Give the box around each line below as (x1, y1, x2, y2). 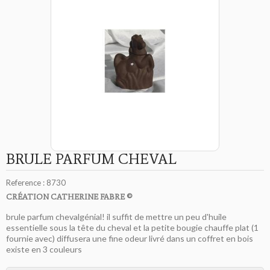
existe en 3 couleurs (6, 244, 82, 255)
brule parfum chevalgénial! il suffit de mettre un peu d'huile (6, 212, 227, 222)
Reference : (6, 178, 45, 188)
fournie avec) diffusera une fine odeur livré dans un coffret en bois (6, 233, 253, 244)
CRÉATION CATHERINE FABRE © (6, 192, 132, 202)
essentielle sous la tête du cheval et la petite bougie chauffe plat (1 (6, 222, 259, 233)
